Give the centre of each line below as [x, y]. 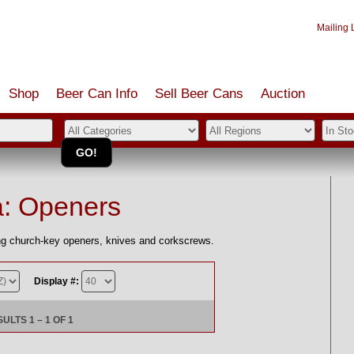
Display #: [56, 281]
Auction [283, 94]
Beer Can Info [97, 94]
